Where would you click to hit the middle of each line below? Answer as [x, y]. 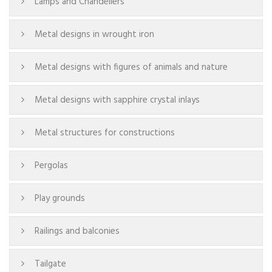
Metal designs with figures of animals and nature [131, 67]
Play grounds [60, 198]
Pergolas [51, 165]
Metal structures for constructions [105, 133]
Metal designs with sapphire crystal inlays [117, 100]
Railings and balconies [77, 231]
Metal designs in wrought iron [94, 34]
